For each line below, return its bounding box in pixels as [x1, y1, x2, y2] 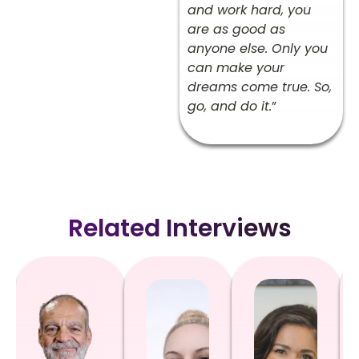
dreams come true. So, [188, 78, 332, 97]
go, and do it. [188, 97, 272, 116]
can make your [188, 58, 284, 78]
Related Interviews [67, 211, 292, 245]
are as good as [188, 20, 285, 39]
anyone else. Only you [188, 39, 328, 58]
